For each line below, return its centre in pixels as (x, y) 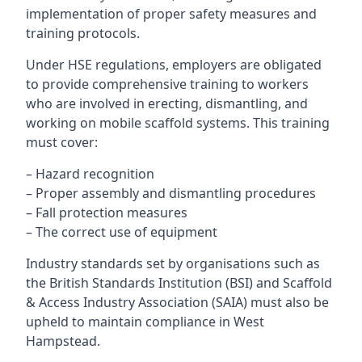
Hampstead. (63, 341)
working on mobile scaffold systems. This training (178, 123)
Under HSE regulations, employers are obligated (174, 65)
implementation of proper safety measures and (171, 14)
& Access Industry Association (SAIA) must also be (177, 302)
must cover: (62, 142)
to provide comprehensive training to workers (167, 84)
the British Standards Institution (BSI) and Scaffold (179, 283)
